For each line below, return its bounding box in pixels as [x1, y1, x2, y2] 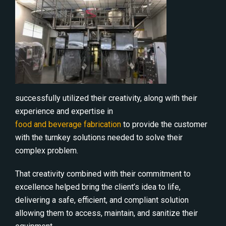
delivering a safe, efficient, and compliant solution [15, 195, 189, 205]
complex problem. [15, 146, 78, 155]
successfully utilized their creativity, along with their [15, 93, 197, 103]
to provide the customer [121, 120, 207, 129]
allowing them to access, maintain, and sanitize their [15, 208, 198, 218]
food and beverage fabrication [15, 120, 121, 129]
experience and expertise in [15, 106, 113, 116]
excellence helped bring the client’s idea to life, [15, 182, 181, 192]
